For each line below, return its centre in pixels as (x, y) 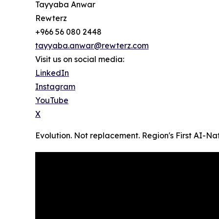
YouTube (52, 100)
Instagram (55, 87)
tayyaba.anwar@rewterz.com (92, 46)
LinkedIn (52, 73)
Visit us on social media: (80, 59)
